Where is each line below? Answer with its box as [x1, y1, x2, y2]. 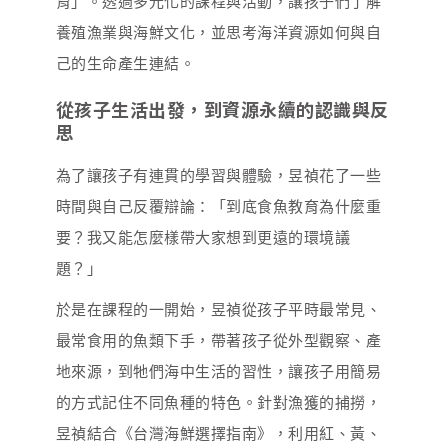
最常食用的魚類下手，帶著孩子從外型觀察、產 [55, 331, 382, 350]
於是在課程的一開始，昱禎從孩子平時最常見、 [55, 300, 382, 319]
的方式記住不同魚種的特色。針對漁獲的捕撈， [55, 393, 382, 412]
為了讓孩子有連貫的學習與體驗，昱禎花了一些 [55, 166, 382, 185]
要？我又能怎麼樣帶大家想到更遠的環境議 [55, 228, 351, 247]
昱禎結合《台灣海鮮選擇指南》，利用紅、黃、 [55, 424, 382, 443]
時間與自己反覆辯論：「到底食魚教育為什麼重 [55, 197, 382, 216]
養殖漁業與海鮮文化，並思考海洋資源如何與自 [55, 23, 382, 42]
